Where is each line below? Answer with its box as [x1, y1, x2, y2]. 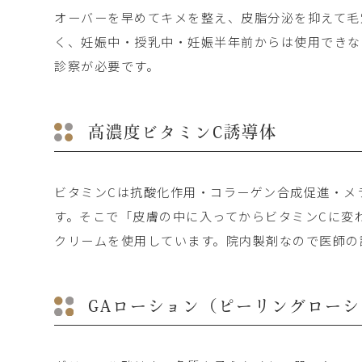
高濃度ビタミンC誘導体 [88, 123, 278, 140]
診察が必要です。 [54, 57, 160, 75]
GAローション [88, 297, 201, 314]
